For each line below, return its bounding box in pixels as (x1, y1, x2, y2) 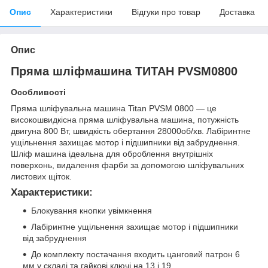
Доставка (220, 7, 255, 17)
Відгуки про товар (132, 7, 200, 17)
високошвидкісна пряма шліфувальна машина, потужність (11, 115, 239, 125)
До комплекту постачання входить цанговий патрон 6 (31, 249, 240, 260)
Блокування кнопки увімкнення (31, 206, 152, 216)
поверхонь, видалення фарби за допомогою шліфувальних (11, 160, 244, 170)
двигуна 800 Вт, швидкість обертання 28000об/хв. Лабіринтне (11, 126, 251, 136)
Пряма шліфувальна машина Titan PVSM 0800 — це (11, 103, 217, 114)
